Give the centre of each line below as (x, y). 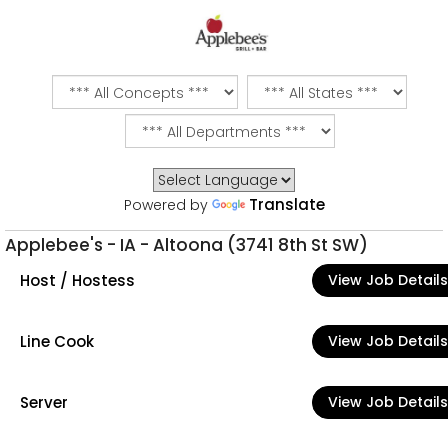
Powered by (167, 205)
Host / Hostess (77, 280)
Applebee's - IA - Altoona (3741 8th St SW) (186, 245)
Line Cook (57, 341)
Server (44, 402)
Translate (286, 204)
